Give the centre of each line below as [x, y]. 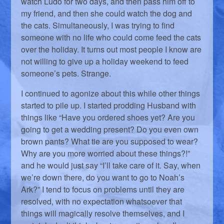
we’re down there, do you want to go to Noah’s [103, 177]
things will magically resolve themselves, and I [103, 213]
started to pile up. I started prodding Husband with [109, 105]
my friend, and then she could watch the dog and [107, 13]
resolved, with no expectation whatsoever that [102, 201]
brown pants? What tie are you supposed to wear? [110, 141]
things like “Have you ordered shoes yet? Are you [108, 117]
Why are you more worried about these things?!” [106, 153]
